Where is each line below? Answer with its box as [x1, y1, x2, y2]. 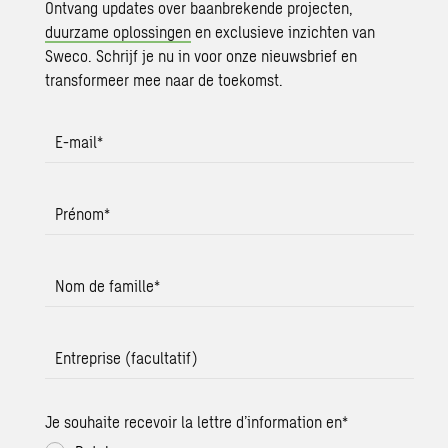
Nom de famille [55, 276, 155, 296]
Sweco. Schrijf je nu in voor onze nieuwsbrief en [45, 46, 358, 66]
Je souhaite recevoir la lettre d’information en [45, 412, 343, 432]
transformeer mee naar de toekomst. [45, 70, 284, 90]
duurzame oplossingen [45, 22, 192, 42]
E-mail [55, 132, 98, 152]
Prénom [55, 204, 105, 224]
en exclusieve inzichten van [191, 22, 376, 42]
